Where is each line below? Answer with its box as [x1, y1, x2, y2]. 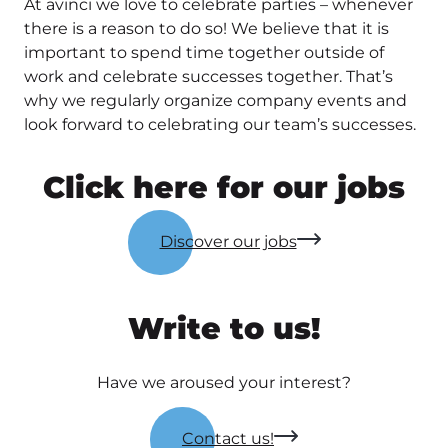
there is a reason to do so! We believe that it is [24, 19, 389, 39]
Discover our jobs [159, 232, 297, 252]
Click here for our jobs [43, 169, 405, 207]
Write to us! [128, 310, 320, 348]
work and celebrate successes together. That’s [24, 67, 393, 87]
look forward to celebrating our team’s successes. [24, 115, 416, 135]
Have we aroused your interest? [97, 373, 351, 393]
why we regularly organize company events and [24, 91, 407, 111]
